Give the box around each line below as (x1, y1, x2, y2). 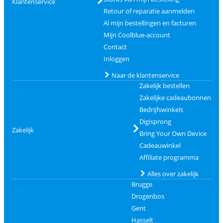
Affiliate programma (139, 153, 199, 162)
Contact (103, 42, 127, 52)
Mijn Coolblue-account (103, 30, 170, 40)
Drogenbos (131, 192, 164, 201)
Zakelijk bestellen (139, 81, 190, 91)
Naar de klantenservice (111, 71, 179, 80)
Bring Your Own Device (139, 129, 207, 138)
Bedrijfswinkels (139, 105, 183, 114)
